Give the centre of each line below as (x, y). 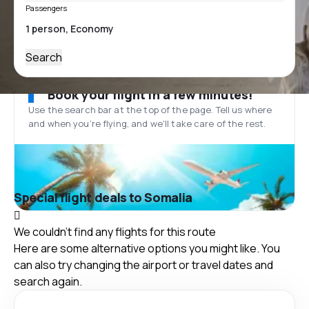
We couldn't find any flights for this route (115, 231)
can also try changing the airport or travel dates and (143, 265)
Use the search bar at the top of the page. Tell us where (150, 110)
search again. (48, 281)
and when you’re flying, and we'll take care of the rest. (147, 123)
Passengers (46, 8)
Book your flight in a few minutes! (150, 94)
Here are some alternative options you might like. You (147, 248)
